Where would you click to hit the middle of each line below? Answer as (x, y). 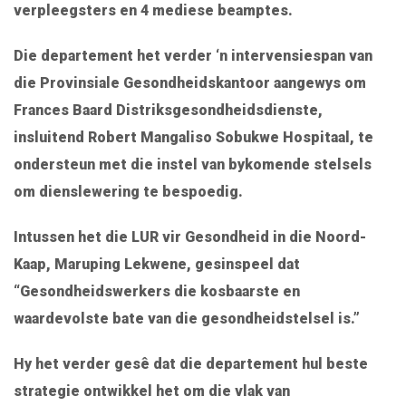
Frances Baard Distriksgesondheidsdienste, (168, 111)
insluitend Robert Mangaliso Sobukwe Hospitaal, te (193, 138)
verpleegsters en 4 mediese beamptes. (153, 11)
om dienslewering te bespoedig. (128, 192)
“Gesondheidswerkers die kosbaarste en (157, 292)
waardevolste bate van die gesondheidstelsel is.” (187, 319)
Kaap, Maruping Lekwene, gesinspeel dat (157, 265)
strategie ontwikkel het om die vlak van (152, 391)
